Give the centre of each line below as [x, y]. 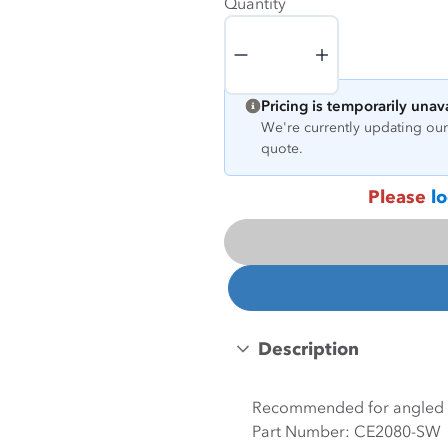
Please [399, 197]
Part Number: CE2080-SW [346, 431]
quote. [282, 148]
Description [308, 349]
